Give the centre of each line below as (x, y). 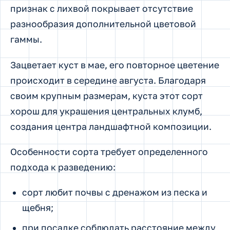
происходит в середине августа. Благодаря (108, 80)
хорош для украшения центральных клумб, (106, 111)
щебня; (37, 208)
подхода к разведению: (63, 167)
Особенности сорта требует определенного (109, 151)
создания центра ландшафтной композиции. (111, 126)
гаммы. (26, 40)
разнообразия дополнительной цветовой (103, 24)
